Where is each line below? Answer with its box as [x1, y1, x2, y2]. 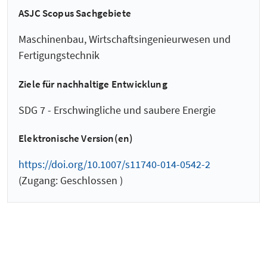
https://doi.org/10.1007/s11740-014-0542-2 [18, 157, 210, 172]
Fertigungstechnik [18, 48, 100, 62]
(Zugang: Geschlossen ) [18, 173, 123, 188]
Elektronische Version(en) [18, 132, 133, 145]
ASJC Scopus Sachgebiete [18, 6, 132, 20]
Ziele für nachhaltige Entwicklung [18, 77, 167, 91]
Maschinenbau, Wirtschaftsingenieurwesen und [18, 32, 231, 46]
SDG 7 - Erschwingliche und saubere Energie [18, 103, 216, 117]
